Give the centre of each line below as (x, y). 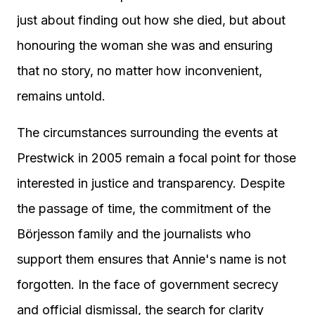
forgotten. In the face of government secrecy (148, 284)
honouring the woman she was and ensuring (145, 45)
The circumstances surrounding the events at (147, 133)
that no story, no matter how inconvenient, (140, 71)
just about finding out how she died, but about (151, 20)
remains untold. (61, 96)
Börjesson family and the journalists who (134, 234)
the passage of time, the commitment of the (144, 208)
